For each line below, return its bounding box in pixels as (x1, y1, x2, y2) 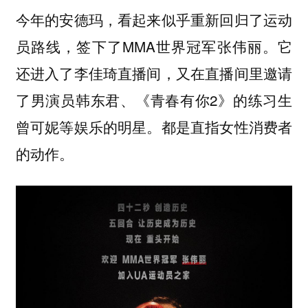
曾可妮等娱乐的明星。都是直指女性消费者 (15, 115, 293, 137)
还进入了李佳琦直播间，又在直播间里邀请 (15, 62, 293, 83)
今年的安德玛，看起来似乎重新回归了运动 (15, 8, 293, 30)
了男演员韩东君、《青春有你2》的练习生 (15, 89, 293, 110)
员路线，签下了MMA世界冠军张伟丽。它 (15, 35, 293, 56)
